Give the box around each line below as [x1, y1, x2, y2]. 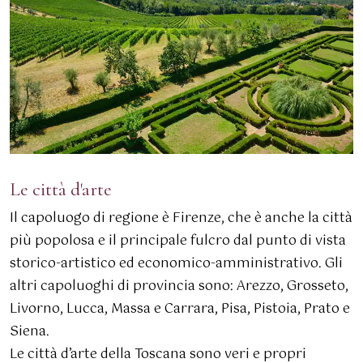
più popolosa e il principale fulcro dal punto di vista [10, 230, 346, 253]
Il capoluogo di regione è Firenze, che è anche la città [10, 207, 352, 230]
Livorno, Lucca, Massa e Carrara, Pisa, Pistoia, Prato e [10, 298, 350, 321]
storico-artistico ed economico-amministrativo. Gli [10, 253, 343, 275]
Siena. [10, 321, 49, 344]
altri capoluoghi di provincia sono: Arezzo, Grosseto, [10, 275, 348, 298]
